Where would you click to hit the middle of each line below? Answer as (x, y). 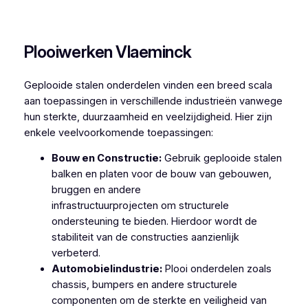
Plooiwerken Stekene (154, 15)
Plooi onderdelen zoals (217, 269)
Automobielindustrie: (107, 269)
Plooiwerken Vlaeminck (108, 52)
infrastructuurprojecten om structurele (140, 206)
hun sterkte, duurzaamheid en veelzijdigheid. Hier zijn (148, 117)
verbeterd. (76, 253)
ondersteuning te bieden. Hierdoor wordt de (154, 222)
